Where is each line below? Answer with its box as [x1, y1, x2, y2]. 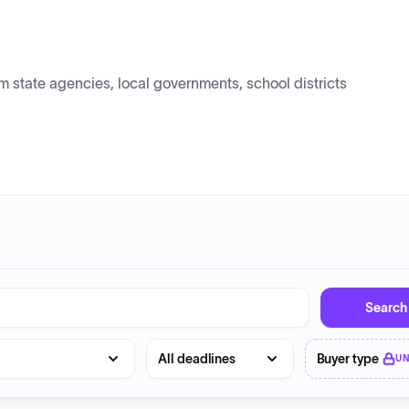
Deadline [145, 341, 205, 357]
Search [365, 300, 407, 315]
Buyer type [316, 351, 379, 366]
